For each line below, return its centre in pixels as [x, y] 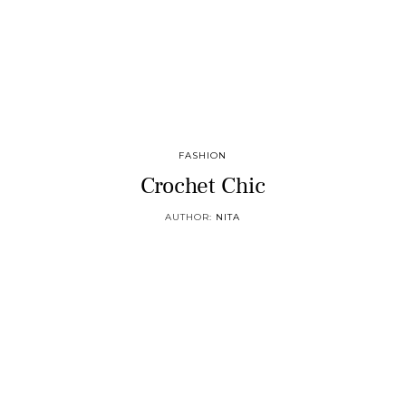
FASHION [203, 155]
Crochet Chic [203, 186]
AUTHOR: [191, 217]
